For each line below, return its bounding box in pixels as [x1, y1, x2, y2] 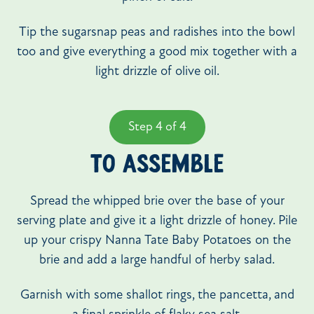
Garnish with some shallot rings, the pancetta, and [20, 289, 294, 303]
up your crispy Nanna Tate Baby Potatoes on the [23, 233, 291, 247]
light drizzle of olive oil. [95, 65, 219, 79]
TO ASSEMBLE [90, 152, 224, 179]
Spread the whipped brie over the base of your [29, 194, 285, 208]
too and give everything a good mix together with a [17, 46, 297, 60]
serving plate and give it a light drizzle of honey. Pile [17, 214, 297, 228]
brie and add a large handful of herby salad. [39, 253, 275, 267]
